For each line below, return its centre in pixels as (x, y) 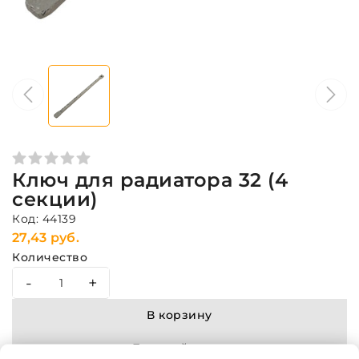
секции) (55, 199)
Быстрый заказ (179, 348)
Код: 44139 (44, 219)
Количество (50, 257)
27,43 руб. (46, 238)
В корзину (179, 315)
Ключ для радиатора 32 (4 (150, 180)
